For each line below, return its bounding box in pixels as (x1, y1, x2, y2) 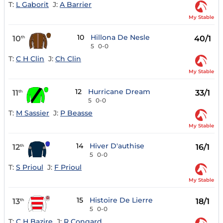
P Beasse (60, 108, 93, 117)
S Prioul (16, 162, 43, 172)
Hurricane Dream (88, 87, 151, 97)
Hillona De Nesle (91, 33, 150, 42)
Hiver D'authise (90, 141, 145, 151)
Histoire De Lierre (90, 196, 153, 205)
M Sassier (16, 108, 49, 117)
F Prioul (54, 162, 82, 172)
